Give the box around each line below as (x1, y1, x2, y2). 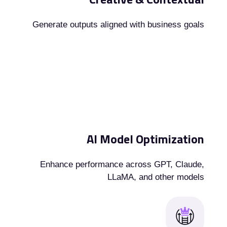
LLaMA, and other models (107, 172, 205, 182)
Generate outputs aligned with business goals (32, 19, 205, 29)
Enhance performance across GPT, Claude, (40, 160, 205, 170)
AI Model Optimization (87, 130, 205, 148)
